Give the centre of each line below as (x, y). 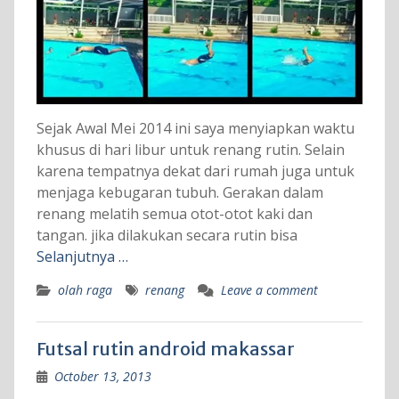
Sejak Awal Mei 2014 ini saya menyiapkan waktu (195, 129)
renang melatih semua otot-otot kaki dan (174, 214)
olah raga (85, 290)
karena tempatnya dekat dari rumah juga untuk (195, 171)
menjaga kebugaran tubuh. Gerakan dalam (179, 193)
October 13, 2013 (102, 377)
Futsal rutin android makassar (165, 349)
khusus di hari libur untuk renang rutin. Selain (190, 150)
